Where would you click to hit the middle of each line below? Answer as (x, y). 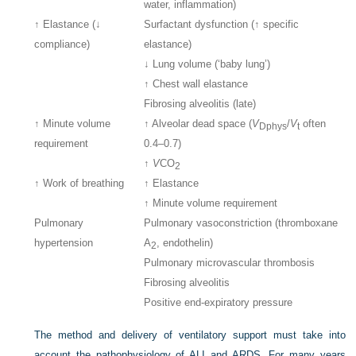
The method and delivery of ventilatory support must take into (190, 335)
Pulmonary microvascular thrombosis (230, 263)
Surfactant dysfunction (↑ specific (222, 25)
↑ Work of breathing (79, 184)
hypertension (64, 243)
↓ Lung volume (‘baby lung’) (207, 64)
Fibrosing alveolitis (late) (200, 104)
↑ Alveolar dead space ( (198, 124)
